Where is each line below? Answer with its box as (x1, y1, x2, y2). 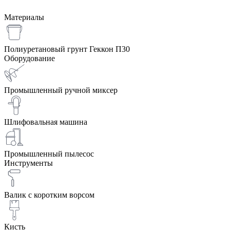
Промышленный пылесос (4, 149, 94, 159)
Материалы (4, 13, 44, 22)
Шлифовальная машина (4, 118, 87, 127)
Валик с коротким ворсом (4, 190, 94, 200)
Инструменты (4, 159, 53, 168)
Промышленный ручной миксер (4, 86, 118, 95)
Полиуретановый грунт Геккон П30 (4, 45, 130, 54)
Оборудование (4, 54, 55, 63)
